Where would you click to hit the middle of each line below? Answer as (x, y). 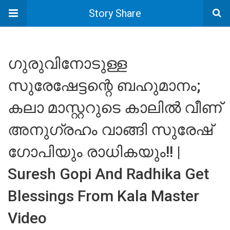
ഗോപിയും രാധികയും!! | (94, 152)
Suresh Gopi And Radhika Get (108, 174)
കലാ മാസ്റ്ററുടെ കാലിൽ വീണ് (115, 108)
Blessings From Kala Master (103, 196)
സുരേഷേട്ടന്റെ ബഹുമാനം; (104, 85)
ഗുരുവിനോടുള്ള (67, 63)
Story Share (115, 13)
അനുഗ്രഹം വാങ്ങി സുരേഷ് (110, 130)
